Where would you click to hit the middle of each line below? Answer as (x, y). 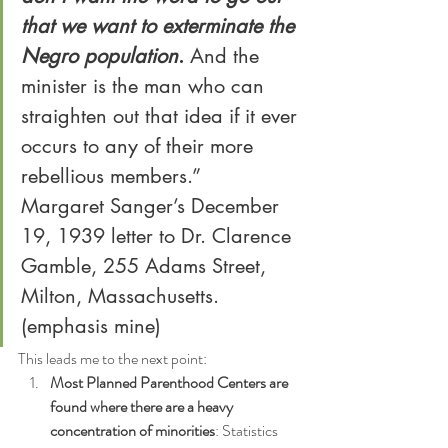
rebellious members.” (111, 176)
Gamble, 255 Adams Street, (146, 266)
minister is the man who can (145, 86)
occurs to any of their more (140, 146)
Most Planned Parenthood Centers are (170, 382)
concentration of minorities (132, 430)
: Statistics (248, 430)
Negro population (99, 56)
